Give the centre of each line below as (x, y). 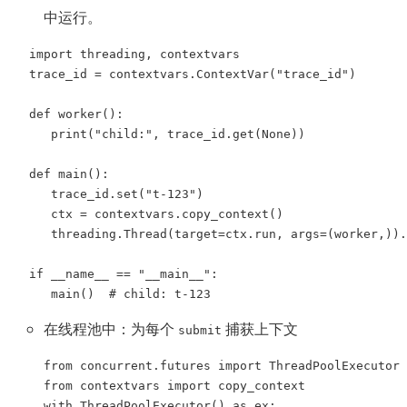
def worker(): (76, 114)
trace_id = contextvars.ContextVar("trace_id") (193, 74)
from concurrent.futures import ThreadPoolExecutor (222, 366)
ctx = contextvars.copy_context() (156, 214)
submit (200, 331)
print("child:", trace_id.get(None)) (167, 134)
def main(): (69, 174)
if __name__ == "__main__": (124, 274)
